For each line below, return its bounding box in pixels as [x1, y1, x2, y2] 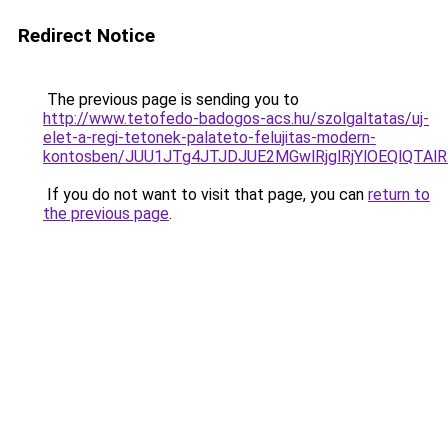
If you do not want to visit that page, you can [43, 185, 368, 204]
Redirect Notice [18, 24, 155, 47]
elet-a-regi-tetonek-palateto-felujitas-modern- [43, 128, 376, 147]
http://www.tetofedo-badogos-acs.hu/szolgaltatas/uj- [43, 109, 429, 128]
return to [368, 185, 430, 204]
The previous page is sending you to [43, 90, 299, 109]
